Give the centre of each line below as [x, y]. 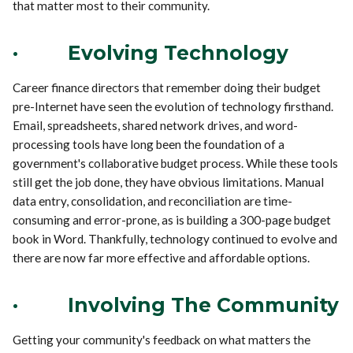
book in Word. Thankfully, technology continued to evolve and [175, 238]
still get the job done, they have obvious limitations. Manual [169, 182]
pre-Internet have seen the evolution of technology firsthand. [173, 106]
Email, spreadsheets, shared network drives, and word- [156, 125]
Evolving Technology [178, 52]
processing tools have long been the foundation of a [149, 144]
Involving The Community [204, 305]
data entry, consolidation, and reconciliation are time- [153, 201]
